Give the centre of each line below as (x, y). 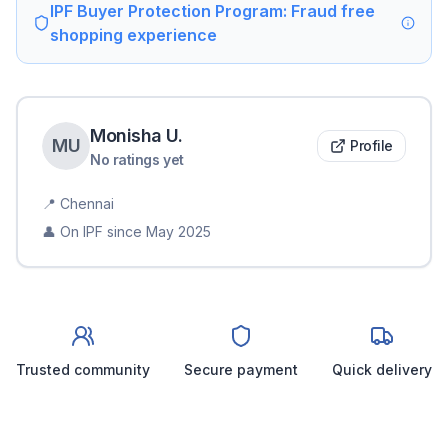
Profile (371, 146)
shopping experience (133, 35)
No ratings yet (137, 160)
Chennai (87, 204)
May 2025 (178, 232)
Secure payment (241, 370)
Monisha (126, 136)
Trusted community (83, 370)
